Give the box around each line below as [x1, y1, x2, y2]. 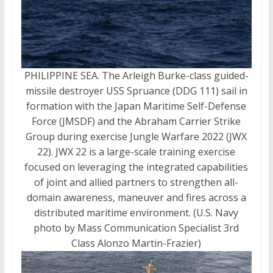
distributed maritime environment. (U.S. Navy [34, 205, 239, 219]
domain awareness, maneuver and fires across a [26, 190, 246, 204]
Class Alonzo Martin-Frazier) [71, 236, 202, 250]
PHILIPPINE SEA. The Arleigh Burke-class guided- [24, 68, 249, 82]
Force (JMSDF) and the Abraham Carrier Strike [32, 114, 241, 128]
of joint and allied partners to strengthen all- [34, 175, 239, 189]
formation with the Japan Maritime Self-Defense [26, 99, 247, 113]
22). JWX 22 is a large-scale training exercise [37, 144, 236, 158]
